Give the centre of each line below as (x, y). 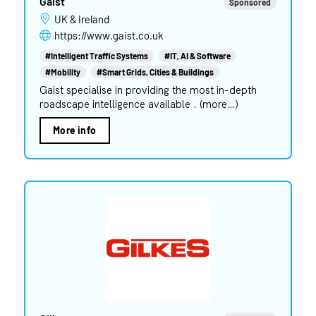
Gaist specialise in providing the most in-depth (148, 90)
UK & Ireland (85, 19)
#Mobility (62, 72)
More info (74, 130)
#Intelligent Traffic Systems (96, 55)
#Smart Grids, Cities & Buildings (155, 72)
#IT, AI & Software (197, 55)
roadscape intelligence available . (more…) (139, 104)
